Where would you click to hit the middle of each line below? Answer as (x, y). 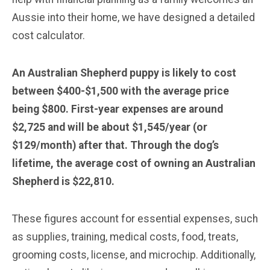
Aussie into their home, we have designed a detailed (133, 17)
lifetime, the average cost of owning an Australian (134, 163)
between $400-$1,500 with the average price (121, 91)
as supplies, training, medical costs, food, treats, (125, 237)
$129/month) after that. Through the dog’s (115, 145)
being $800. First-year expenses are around (118, 109)
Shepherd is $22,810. (63, 181)
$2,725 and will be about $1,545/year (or (110, 127)
